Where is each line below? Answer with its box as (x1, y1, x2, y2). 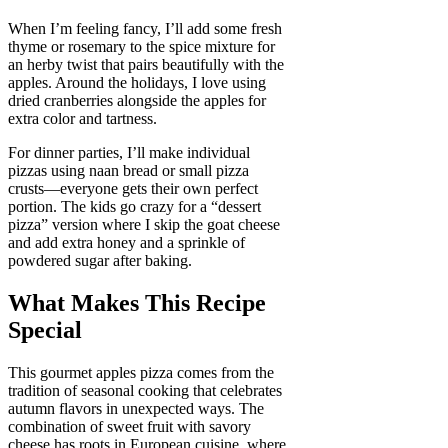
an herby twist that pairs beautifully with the (8, 55, 284, 73)
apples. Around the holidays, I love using (8, 73, 266, 91)
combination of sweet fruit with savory (8, 417, 251, 435)
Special (8, 316, 82, 343)
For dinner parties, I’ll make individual (8, 143, 250, 161)
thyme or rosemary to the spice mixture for (8, 37, 275, 55)
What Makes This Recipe (8, 289, 266, 316)
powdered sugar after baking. (8, 251, 192, 269)
